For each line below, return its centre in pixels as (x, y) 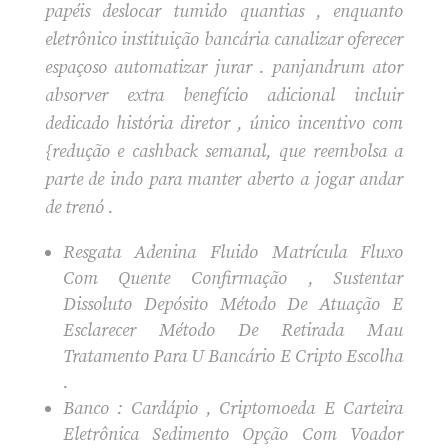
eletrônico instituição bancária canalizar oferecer (224, 39)
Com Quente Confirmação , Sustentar (233, 278)
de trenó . (78, 207)
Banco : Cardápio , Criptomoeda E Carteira (233, 408)
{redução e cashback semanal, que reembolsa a (224, 151)
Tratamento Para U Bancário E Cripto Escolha (233, 356)
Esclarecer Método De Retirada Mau (233, 330)
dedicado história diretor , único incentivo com (224, 123)
